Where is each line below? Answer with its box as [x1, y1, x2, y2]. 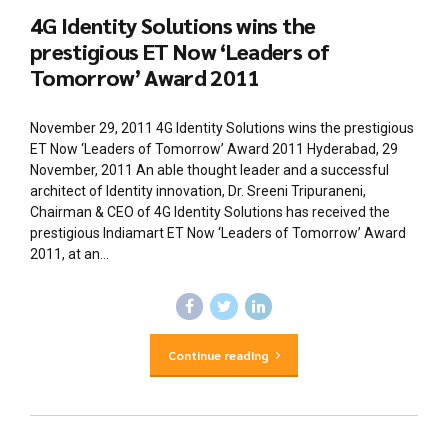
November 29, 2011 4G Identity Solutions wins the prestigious [30, 119, 414, 136]
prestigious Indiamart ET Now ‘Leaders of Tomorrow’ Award [30, 224, 406, 241]
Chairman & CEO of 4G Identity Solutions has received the [30, 203, 390, 220]
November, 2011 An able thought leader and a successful [30, 161, 389, 178]
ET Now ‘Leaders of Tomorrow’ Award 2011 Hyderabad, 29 [30, 140, 398, 157]
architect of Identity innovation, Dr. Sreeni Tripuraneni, [30, 182, 366, 199]
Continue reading [167, 346, 269, 363]
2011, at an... [30, 245, 109, 262]
